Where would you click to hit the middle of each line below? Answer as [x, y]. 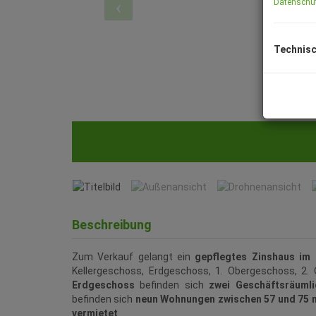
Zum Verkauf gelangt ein [134, 257]
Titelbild [72, 143]
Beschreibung [112, 225]
